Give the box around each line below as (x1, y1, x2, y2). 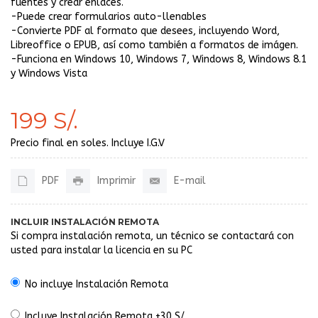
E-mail (174, 174, 206, 187)
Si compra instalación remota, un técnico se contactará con (11, 229, 294, 242)
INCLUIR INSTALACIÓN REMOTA (11, 216, 159, 227)
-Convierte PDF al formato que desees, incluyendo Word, (11, 24, 280, 37)
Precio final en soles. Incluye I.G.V (11, 136, 165, 149)
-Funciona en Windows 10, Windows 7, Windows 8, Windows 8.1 (11, 53, 307, 65)
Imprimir (97, 174, 136, 187)
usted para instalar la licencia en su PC (11, 243, 192, 256)
